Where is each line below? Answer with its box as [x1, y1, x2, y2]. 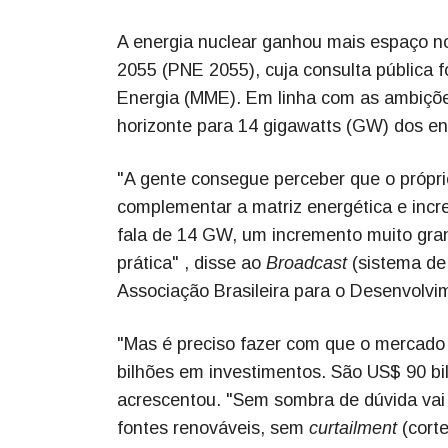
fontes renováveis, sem [117, 417, 309, 438]
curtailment [309, 417, 397, 438]
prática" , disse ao [117, 252, 266, 273]
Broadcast [266, 252, 347, 273]
